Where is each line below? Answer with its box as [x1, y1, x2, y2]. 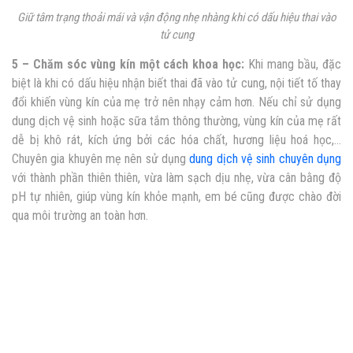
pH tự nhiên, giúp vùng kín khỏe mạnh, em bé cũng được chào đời [12, 189, 341, 205]
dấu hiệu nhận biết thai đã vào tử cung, [77, 76, 270, 91]
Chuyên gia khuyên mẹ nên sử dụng [12, 151, 190, 167]
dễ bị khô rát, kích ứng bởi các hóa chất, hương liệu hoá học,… [12, 132, 341, 148]
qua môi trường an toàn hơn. [12, 208, 148, 224]
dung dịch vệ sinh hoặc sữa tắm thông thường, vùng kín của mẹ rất [12, 113, 341, 129]
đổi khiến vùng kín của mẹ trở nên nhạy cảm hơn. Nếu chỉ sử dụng [12, 95, 341, 110]
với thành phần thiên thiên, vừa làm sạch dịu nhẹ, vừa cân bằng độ [12, 170, 341, 186]
